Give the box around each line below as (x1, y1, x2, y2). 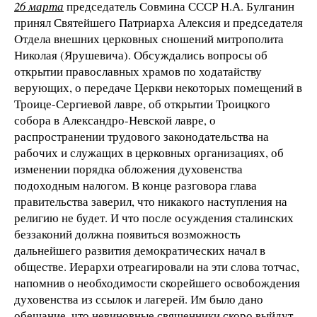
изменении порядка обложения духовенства (14, 161, 243, 178)
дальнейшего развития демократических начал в (14, 242, 265, 259)
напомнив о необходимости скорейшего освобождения (14, 275, 300, 292)
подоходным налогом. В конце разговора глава (14, 177, 257, 194)
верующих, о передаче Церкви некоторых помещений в (14, 79, 302, 96)
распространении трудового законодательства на (14, 128, 269, 145)
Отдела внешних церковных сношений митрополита (14, 30, 284, 47)
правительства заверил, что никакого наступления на (14, 193, 287, 210)
